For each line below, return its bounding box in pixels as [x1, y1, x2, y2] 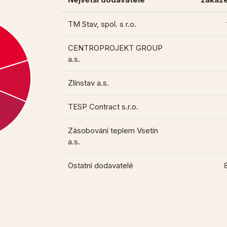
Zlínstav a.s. [68, 78, 109, 88]
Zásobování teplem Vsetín [68, 126, 159, 136]
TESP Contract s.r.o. [68, 102, 139, 112]
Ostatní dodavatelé [68, 161, 134, 171]
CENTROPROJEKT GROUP [68, 43, 163, 53]
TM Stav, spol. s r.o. [68, 19, 137, 29]
